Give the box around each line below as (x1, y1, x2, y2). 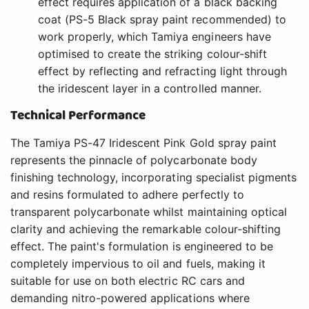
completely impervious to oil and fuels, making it (10, 257, 266, 271)
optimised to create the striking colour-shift (38, 47, 267, 61)
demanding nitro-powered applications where (10, 291, 250, 306)
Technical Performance (10, 106, 146, 126)
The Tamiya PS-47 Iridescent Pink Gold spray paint (10, 136, 277, 150)
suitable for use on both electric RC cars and (10, 274, 245, 288)
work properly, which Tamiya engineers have (38, 30, 271, 44)
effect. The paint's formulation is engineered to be (10, 239, 273, 254)
